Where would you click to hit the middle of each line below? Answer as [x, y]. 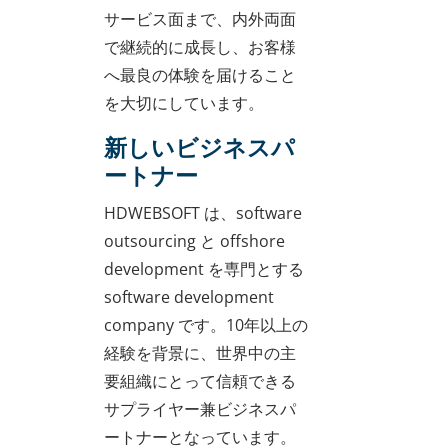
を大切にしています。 [184, 102]
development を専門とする [204, 269]
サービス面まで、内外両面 [200, 18]
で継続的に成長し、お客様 [200, 46]
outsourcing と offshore [194, 241]
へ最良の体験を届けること [200, 74]
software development [189, 297]
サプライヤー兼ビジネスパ [200, 409]
